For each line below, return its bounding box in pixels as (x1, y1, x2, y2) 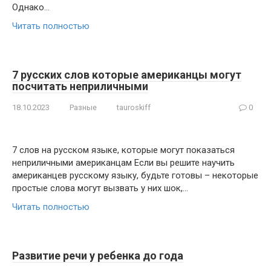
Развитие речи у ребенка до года (12, 249, 183, 262)
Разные (70, 103, 97, 112)
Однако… (12, 2, 50, 13)
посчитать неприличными (12, 80, 148, 93)
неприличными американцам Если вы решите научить (12, 157, 235, 168)
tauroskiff (117, 103, 151, 112)
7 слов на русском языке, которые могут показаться (12, 145, 235, 155)
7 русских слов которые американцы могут (12, 68, 241, 81)
